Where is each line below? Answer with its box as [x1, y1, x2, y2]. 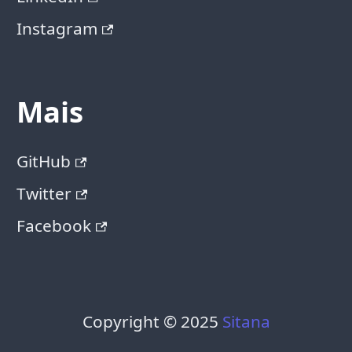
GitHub [16, 150, 71, 173]
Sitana [222, 310, 270, 332]
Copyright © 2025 [82, 310, 222, 332]
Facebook [16, 214, 91, 237]
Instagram [16, 17, 97, 40]
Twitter [16, 182, 71, 205]
